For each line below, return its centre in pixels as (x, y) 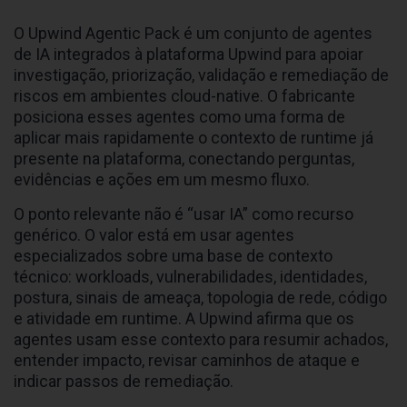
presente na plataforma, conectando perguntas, (184, 159)
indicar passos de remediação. (124, 382)
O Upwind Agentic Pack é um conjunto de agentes (193, 34)
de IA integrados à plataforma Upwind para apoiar (189, 55)
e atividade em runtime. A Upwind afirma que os (184, 319)
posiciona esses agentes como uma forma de (179, 117)
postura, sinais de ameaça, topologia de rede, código (200, 298)
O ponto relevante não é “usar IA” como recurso (184, 214)
